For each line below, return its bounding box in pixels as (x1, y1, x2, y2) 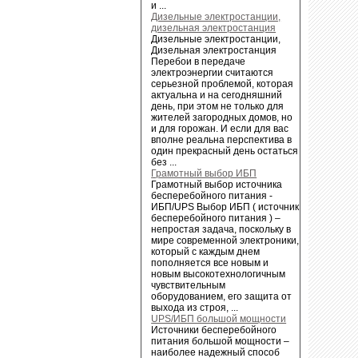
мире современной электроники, (151, 234, 300, 246)
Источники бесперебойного (151, 324, 277, 336)
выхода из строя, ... (151, 301, 239, 313)
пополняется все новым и (151, 257, 269, 268)
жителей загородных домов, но (151, 111, 293, 123)
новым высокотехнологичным (151, 268, 286, 280)
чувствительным (151, 279, 226, 291)
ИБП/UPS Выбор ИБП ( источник (151, 201, 300, 213)
